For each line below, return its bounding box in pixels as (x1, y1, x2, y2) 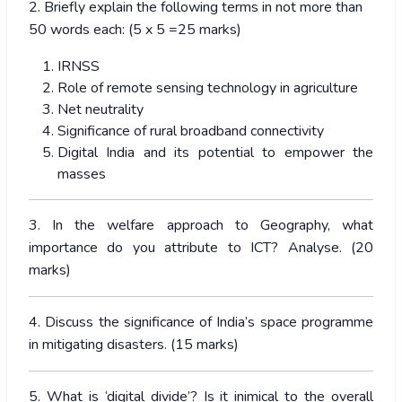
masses (57, 164, 106, 185)
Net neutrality (57, 100, 144, 120)
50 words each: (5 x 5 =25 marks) (29, 20, 241, 40)
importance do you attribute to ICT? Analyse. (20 (29, 238, 373, 258)
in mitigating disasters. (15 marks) (29, 335, 239, 355)
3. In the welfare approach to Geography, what (29, 215, 373, 236)
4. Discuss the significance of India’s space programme (29, 312, 373, 333)
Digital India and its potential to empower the (57, 143, 373, 163)
